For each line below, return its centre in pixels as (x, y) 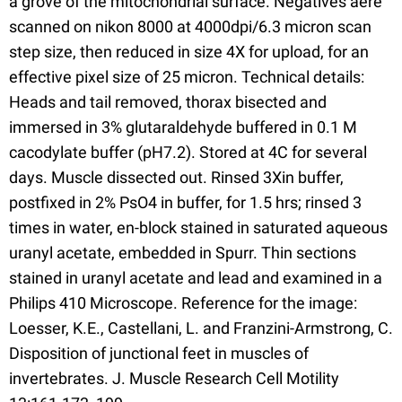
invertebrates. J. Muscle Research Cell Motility (174, 379)
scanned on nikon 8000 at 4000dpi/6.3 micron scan (190, 27)
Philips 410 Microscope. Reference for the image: (183, 303)
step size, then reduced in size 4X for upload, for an (189, 52)
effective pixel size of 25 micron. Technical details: (187, 77)
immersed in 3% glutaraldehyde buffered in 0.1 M (183, 127)
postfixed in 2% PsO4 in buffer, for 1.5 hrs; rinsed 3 (185, 203)
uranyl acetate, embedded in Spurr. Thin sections (183, 253)
